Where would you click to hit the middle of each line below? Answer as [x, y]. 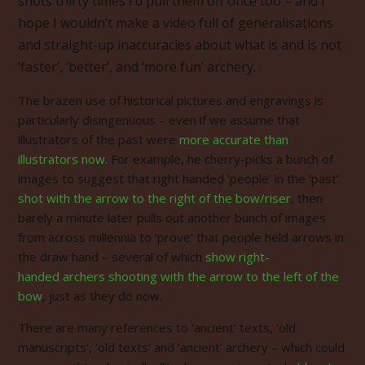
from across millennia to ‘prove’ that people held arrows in [181, 237]
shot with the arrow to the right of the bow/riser [154, 198]
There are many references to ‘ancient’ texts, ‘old [157, 327]
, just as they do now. [102, 295]
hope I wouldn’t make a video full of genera [150, 22]
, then [307, 198]
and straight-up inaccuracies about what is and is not [180, 44]
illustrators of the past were [99, 139]
